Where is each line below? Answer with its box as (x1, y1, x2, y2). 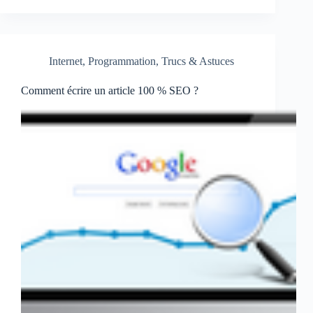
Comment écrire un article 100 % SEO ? (21, 85, 198, 97)
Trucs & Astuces (161, 55, 234, 68)
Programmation (88, 55, 156, 68)
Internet (49, 55, 82, 68)
